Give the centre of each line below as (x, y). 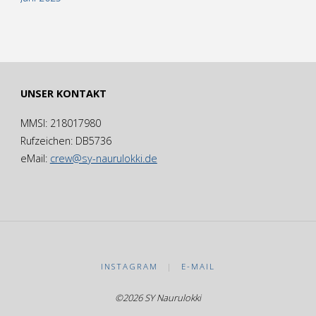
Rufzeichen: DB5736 (66, 141)
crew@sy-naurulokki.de (103, 159)
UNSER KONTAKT (63, 93)
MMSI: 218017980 (60, 123)
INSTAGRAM (130, 267)
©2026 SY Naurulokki (158, 297)
